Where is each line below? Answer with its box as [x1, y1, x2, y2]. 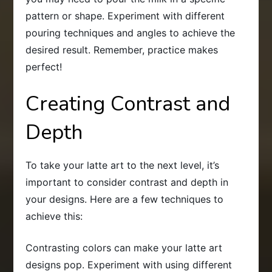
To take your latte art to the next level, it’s [25, 158, 220, 171]
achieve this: [25, 209, 83, 222]
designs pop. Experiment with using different [25, 258, 233, 271]
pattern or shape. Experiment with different [25, 9, 225, 22]
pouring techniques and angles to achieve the [25, 26, 236, 39]
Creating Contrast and [25, 89, 231, 118]
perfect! [25, 60, 63, 73]
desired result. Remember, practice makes [25, 43, 219, 56]
